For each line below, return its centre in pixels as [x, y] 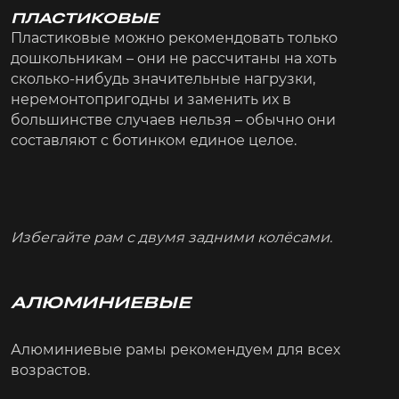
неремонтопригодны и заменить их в [151, 99]
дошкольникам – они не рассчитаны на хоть [174, 58]
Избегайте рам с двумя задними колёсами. [171, 237]
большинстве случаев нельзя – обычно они [173, 119]
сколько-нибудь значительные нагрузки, [163, 78]
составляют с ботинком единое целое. [154, 140]
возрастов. [50, 370]
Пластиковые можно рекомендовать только [174, 37]
